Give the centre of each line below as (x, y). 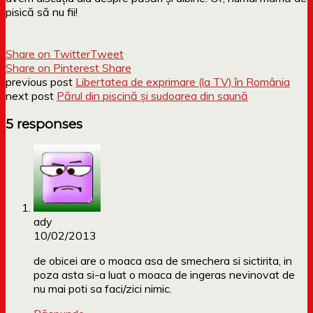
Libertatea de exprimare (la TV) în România (183, 81)
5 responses (44, 124)
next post (31, 95)
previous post (41, 81)
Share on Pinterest (52, 67)
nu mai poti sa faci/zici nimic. (103, 289)
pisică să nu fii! (42, 12)
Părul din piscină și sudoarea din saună (152, 95)
